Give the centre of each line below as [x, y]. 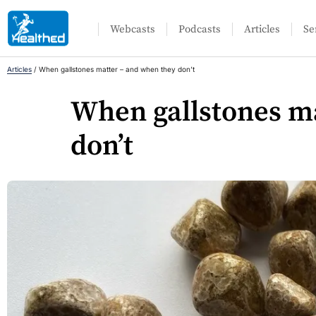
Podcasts [200, 29]
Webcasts [133, 29]
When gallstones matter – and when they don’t [117, 69]
